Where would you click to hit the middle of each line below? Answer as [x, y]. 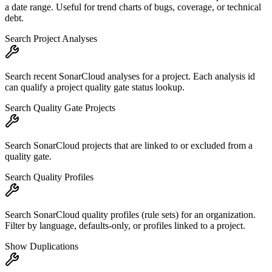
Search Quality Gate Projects [60, 108]
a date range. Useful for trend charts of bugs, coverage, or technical [133, 7]
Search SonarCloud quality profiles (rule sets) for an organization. [130, 215]
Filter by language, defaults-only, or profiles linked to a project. [125, 226]
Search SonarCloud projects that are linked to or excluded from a [129, 146]
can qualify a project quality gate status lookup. [95, 87]
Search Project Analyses [51, 39]
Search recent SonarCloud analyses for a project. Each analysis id [130, 76]
